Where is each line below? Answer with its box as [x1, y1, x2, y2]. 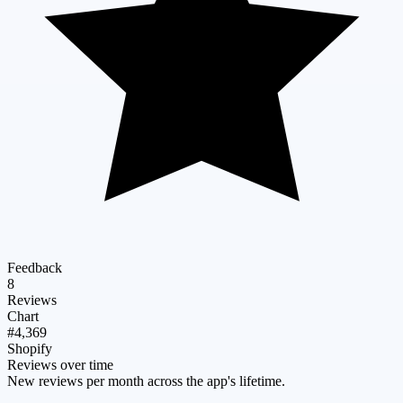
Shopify [7, 340, 52, 356]
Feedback [7, 259, 62, 275]
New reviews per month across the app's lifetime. [7, 372, 285, 389]
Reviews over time [7, 356, 113, 372]
